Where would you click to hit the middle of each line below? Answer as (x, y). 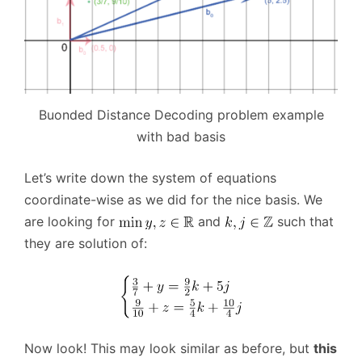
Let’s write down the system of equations (150, 177)
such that (303, 221)
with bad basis (181, 136)
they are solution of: (86, 243)
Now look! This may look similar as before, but (169, 348)
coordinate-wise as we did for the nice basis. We (173, 199)
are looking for (72, 221)
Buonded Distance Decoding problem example (181, 114)
